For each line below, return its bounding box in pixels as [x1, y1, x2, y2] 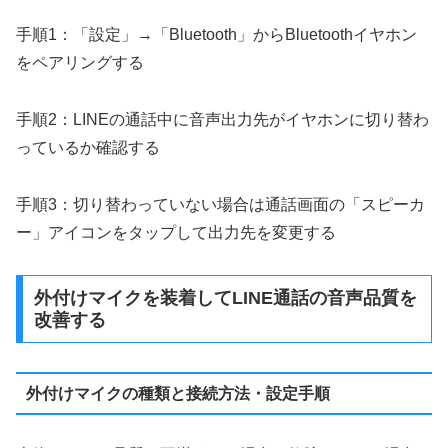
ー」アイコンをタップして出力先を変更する [16, 223, 336, 241]
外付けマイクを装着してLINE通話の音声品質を [33, 288, 417, 309]
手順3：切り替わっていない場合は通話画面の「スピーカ [16, 195, 425, 213]
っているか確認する [16, 138, 160, 156]
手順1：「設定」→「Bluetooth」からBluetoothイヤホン [16, 26, 417, 44]
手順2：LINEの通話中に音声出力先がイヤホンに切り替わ [16, 110, 429, 128]
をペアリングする [16, 54, 144, 72]
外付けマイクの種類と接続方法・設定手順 [25, 384, 330, 402]
